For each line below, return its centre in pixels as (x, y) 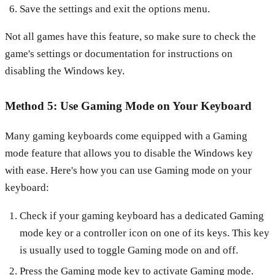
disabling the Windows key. (65, 71)
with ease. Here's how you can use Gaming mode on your (128, 170)
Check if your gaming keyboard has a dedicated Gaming (141, 215)
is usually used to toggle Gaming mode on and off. (129, 250)
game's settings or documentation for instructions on (119, 53)
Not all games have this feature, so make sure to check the (130, 36)
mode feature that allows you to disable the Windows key (129, 153)
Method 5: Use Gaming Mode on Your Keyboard (128, 106)
